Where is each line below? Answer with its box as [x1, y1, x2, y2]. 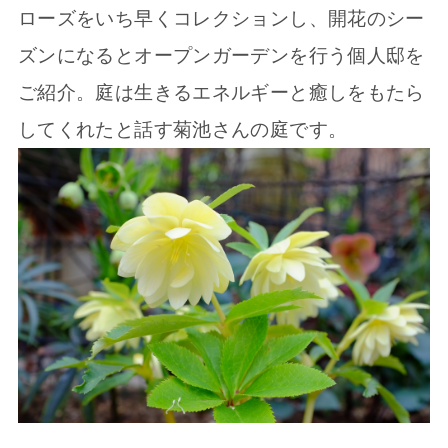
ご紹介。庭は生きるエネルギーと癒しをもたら [17, 82, 425, 104]
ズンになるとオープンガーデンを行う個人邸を [17, 45, 425, 67]
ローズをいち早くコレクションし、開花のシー [17, 8, 425, 30]
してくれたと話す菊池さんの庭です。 [17, 119, 348, 141]
